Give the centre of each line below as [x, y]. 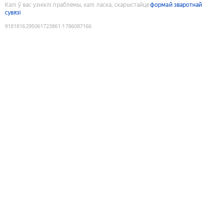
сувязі [13, 12]
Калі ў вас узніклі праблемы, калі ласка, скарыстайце [77, 5]
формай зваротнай [176, 5]
